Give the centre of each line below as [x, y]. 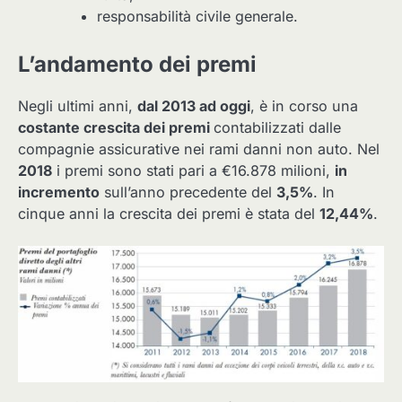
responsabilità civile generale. [197, 16]
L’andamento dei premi [137, 64]
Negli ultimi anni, [78, 105]
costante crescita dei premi [116, 127]
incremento [59, 192]
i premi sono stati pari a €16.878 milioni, [193, 170]
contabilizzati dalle [277, 127]
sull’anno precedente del [188, 192]
